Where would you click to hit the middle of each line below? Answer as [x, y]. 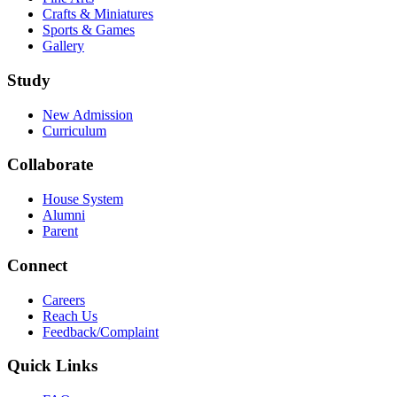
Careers [64, 300]
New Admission [88, 114]
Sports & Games [89, 30]
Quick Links [52, 366]
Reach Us [70, 315]
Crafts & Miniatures [98, 14]
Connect [37, 265]
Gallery [63, 46]
